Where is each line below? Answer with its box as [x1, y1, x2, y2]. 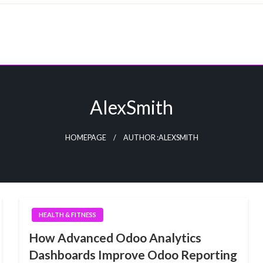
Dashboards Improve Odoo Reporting [28, 247, 237, 262]
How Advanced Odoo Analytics [28, 230, 201, 245]
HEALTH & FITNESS [38, 210, 96, 218]
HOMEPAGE [65, 133, 106, 142]
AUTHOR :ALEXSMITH [123, 133, 198, 142]
